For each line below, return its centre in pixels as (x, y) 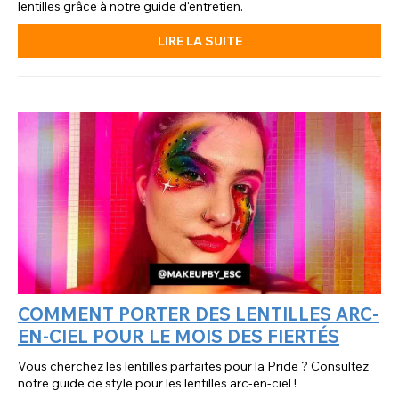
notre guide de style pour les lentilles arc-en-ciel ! (157, 383)
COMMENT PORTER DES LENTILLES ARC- (198, 313)
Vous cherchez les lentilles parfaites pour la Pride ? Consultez (193, 366)
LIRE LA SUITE (199, 41)
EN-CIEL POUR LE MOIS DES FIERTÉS (179, 336)
